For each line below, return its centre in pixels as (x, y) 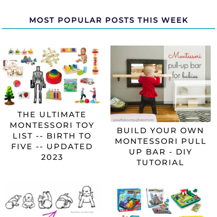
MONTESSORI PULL (161, 141)
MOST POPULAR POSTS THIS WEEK (108, 20)
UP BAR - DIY (161, 152)
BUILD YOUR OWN (161, 131)
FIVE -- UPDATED (52, 146)
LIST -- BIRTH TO (52, 136)
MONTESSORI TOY (52, 125)
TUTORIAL (161, 163)
